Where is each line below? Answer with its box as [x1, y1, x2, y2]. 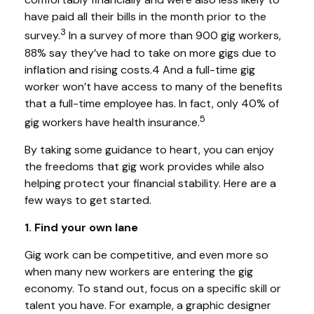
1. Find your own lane [25, 219, 138, 235]
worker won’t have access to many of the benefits [25, 78, 282, 94]
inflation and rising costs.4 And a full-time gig [25, 62, 255, 77]
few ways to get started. [25, 192, 151, 207]
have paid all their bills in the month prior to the [25, 9, 266, 25]
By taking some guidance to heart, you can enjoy [25, 142, 274, 157]
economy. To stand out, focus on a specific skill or [25, 280, 281, 296]
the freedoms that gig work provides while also [25, 158, 264, 174]
